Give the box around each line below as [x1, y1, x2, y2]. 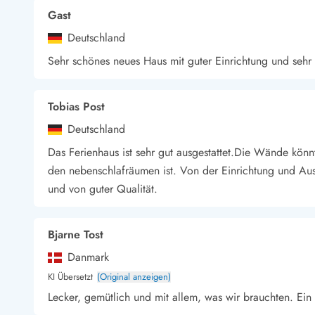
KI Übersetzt [48, 270, 93, 283]
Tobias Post [48, 98, 105, 115]
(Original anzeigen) [97, 270, 171, 283]
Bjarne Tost [48, 226, 103, 243]
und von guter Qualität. [48, 181, 157, 197]
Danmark [67, 249, 109, 265]
